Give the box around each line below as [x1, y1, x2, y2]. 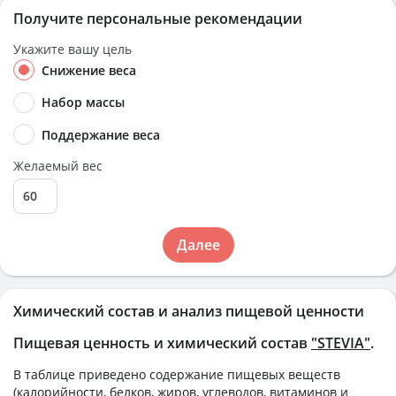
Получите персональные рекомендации [13, 9, 302, 28]
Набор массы [42, 94, 125, 111]
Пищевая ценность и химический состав [13, 332, 311, 353]
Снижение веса [42, 62, 136, 79]
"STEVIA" [311, 332, 370, 353]
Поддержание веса [42, 126, 160, 143]
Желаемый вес [13, 156, 103, 174]
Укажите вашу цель [13, 41, 132, 57]
